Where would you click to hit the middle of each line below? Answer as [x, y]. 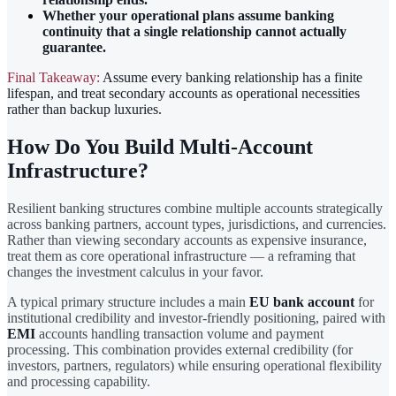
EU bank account [302, 301]
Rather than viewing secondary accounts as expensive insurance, [187, 240]
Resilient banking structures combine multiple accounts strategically [195, 208]
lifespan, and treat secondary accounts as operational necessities [183, 93]
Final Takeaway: [53, 77]
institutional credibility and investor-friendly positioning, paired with [196, 317]
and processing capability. [79, 381]
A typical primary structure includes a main [128, 301]
